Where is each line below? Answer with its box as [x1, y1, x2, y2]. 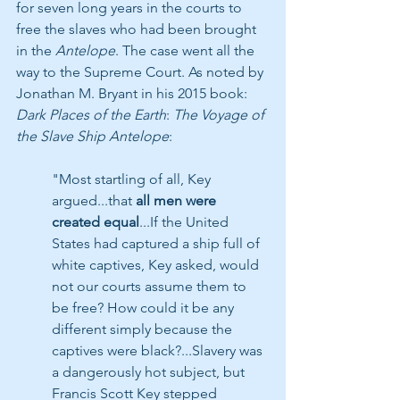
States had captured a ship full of [52, 235, 263, 253]
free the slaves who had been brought [16, 21, 260, 38]
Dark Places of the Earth [16, 106, 166, 124]
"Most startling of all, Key [52, 171, 214, 188]
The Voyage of [173, 106, 268, 124]
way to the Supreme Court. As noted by [16, 63, 267, 81]
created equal [52, 213, 139, 231]
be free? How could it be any [52, 299, 237, 317]
